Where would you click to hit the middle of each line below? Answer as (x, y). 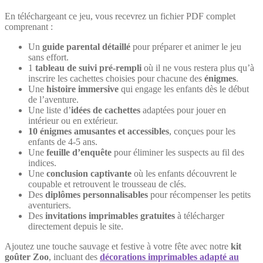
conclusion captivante (89, 173)
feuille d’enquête (79, 152)
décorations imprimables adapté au (169, 257)
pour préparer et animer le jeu (186, 46)
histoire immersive (82, 89)
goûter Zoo (27, 257)
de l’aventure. (53, 99)
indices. (42, 163)
